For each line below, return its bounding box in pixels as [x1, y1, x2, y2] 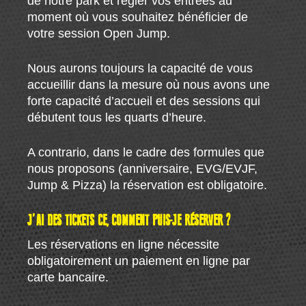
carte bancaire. [27, 270, 109, 284]
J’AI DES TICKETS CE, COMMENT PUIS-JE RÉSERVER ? [27, 212, 231, 229]
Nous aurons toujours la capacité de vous [27, 61, 253, 75]
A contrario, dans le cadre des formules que [27, 145, 265, 159]
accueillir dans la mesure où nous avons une [27, 77, 270, 92]
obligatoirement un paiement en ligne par [27, 253, 251, 268]
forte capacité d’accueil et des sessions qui [27, 94, 261, 108]
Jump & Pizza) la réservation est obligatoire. [27, 178, 268, 192]
